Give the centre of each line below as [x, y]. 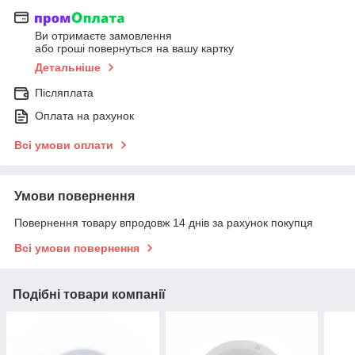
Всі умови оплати [64, 145]
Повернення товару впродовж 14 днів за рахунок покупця [164, 223]
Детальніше [68, 68]
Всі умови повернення [77, 248]
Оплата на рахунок [84, 116]
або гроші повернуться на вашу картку [134, 49]
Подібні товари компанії [89, 295]
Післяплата [64, 93]
